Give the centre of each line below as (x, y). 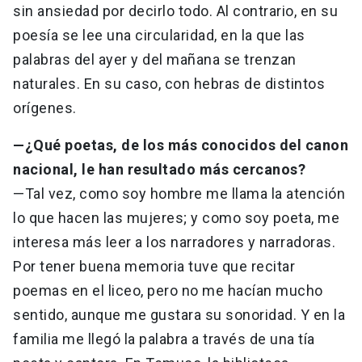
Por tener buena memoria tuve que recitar (154, 267)
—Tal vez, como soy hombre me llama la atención (179, 194)
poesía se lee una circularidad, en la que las (159, 36)
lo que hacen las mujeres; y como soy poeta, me (176, 218)
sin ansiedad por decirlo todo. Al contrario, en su (175, 11)
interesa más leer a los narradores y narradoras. (174, 242)
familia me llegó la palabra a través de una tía (164, 339)
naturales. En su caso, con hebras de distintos (169, 84)
